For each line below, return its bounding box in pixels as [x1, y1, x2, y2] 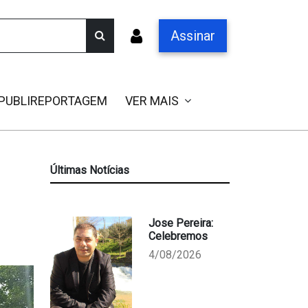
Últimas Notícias [50, 164, 129, 177]
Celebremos [148, 230, 208, 243]
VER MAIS [125, 93, 179, 108]
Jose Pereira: [148, 217, 213, 230]
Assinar [170, 27, 215, 44]
